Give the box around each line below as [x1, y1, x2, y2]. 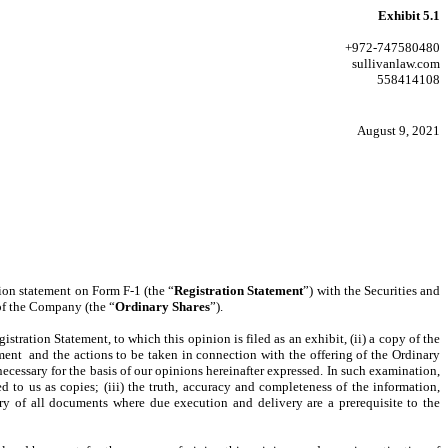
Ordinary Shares [115, 299, 210, 314]
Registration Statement [174, 283, 304, 298]
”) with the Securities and [303, 283, 441, 298]
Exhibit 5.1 [378, 8, 440, 23]
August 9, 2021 [357, 123, 440, 138]
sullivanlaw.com [352, 56, 440, 71]
